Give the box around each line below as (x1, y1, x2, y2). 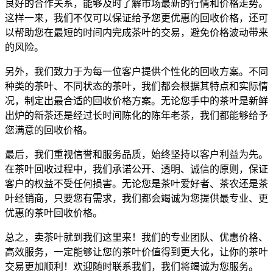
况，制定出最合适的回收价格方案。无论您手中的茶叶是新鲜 (5, 96, 268, 107)
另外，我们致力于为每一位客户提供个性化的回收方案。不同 (5, 66, 268, 77)
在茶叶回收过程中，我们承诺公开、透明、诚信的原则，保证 (5, 164, 268, 175)
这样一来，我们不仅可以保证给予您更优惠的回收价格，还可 (5, 13, 268, 24)
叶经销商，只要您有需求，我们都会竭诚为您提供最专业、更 (5, 193, 268, 204)
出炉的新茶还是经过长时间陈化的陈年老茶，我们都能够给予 (5, 110, 268, 121)
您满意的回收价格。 (5, 125, 93, 136)
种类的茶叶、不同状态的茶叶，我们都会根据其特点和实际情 (5, 81, 268, 92)
